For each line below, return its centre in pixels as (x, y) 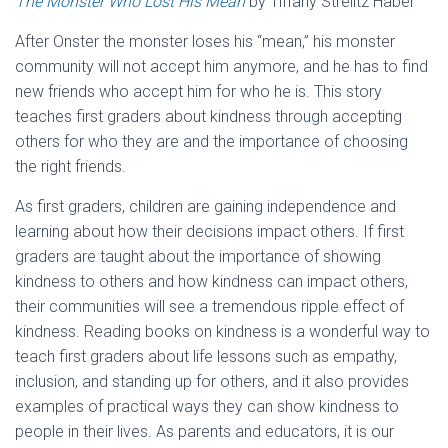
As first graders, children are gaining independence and (205, 206)
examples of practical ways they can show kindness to (207, 406)
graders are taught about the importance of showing (198, 256)
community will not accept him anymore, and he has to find (221, 66)
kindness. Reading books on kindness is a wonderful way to (222, 331)
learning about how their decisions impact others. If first (209, 231)
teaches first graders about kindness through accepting (208, 116)
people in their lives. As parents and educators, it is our (204, 431)
